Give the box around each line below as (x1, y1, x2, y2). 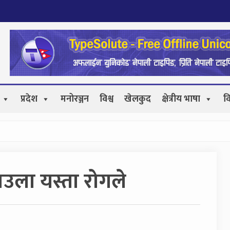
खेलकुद (124, 91, 151, 107)
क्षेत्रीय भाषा (162, 91, 200, 107)
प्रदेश (21, 91, 37, 107)
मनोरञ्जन (61, 91, 89, 107)
